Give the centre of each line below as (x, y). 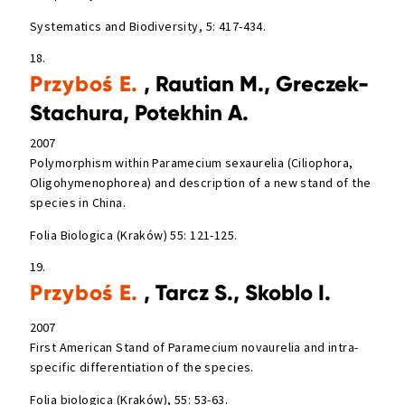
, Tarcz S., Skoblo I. (235, 293)
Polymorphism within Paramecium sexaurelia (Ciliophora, (192, 163)
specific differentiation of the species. (142, 367)
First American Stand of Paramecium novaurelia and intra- (194, 347)
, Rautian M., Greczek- (254, 83)
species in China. (78, 203)
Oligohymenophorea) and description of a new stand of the (201, 183)
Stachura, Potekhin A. (139, 112)
